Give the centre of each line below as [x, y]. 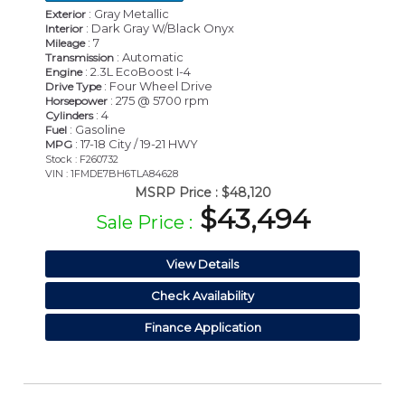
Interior [64, 29]
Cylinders [69, 116]
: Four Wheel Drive [157, 86]
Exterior [66, 14]
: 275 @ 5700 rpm [158, 101]
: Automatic [149, 57]
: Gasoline [96, 130]
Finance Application [202, 328]
